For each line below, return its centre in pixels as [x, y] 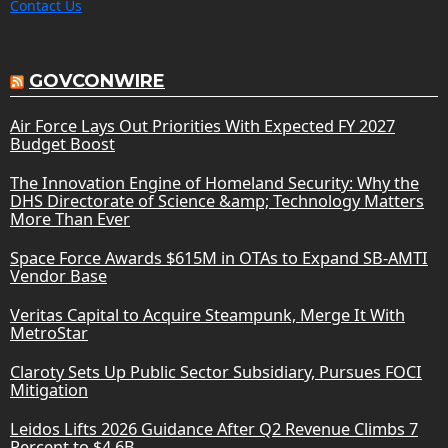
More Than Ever [70, 218]
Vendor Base [58, 275]
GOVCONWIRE [97, 80]
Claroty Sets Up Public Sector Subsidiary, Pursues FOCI [216, 371]
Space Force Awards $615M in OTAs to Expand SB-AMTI [219, 257]
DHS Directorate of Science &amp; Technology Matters [217, 200]
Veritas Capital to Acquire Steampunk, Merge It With [207, 314]
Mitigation [49, 389]
